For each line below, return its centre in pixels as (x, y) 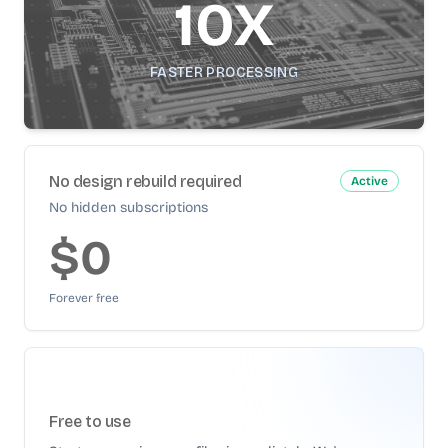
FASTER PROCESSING (224, 72)
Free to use (90, 421)
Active (369, 181)
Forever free (84, 298)
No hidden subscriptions (128, 207)
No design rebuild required (145, 181)
